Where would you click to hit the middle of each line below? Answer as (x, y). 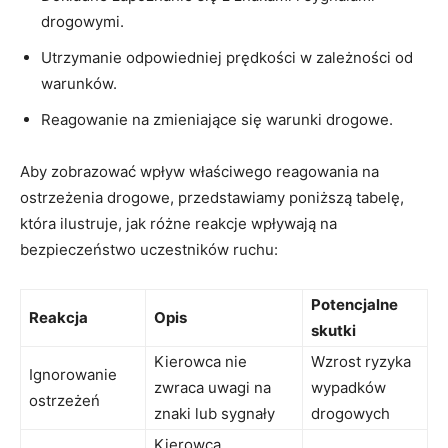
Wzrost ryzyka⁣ (361, 361)
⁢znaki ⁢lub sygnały (214, 413)
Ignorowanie (73, 374)
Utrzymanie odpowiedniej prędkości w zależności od (227, 57)
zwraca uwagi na (212, 387)
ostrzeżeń (64, 400)
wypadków (348, 387)
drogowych (350, 413)
